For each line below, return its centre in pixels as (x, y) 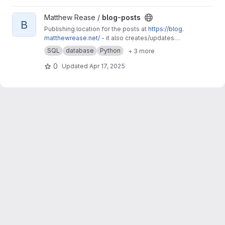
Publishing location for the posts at (96, 29)
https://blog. (166, 29)
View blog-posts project (52, 17)
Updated (76, 66)
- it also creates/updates (137, 38)
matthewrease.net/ (72, 38)
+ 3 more (141, 51)
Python (110, 50)
